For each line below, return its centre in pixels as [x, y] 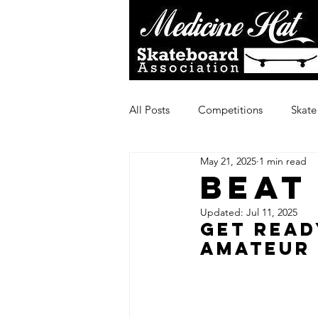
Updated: [223, 212]
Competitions [230, 109]
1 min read [283, 161]
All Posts [149, 109]
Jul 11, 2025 [272, 212]
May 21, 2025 [228, 161]
